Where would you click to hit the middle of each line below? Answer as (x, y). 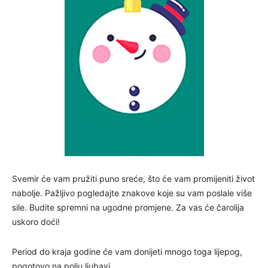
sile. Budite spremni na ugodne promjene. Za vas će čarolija (128, 208)
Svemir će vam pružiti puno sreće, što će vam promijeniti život (133, 179)
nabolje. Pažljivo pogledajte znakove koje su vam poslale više (132, 193)
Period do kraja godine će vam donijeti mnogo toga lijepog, (127, 252)
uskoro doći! (36, 222)
